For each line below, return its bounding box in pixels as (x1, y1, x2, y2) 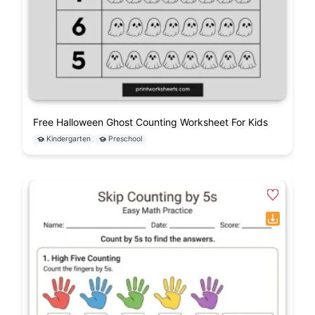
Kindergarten (46, 134, 91, 143)
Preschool (108, 134, 142, 143)
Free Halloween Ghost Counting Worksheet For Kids (33, 115, 268, 128)
